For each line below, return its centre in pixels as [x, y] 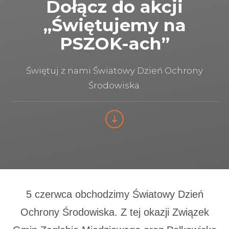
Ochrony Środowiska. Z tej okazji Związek [114, 212]
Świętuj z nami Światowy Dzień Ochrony [114, 71]
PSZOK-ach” [114, 43]
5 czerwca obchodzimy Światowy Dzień [114, 194]
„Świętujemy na [114, 25]
